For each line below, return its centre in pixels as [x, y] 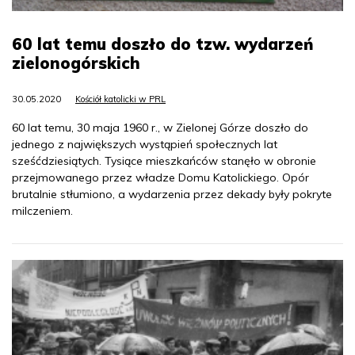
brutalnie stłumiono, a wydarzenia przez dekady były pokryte [172, 195]
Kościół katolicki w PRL [120, 99]
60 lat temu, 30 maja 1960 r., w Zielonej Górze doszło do [160, 128]
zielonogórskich [76, 63]
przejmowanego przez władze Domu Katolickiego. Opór [160, 178]
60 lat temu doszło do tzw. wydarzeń [162, 44]
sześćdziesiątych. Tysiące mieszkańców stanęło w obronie [164, 161]
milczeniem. [42, 211]
